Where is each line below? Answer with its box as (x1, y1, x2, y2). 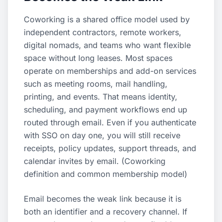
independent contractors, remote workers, (24, 27, 181, 37)
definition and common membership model (24, 169, 184, 179)
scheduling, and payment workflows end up (24, 105, 187, 114)
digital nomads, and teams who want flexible (24, 40, 191, 50)
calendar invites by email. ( (24, 156, 124, 166)
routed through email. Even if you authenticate (24, 117, 196, 127)
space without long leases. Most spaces (24, 53, 172, 63)
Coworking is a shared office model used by (24, 14, 190, 24)
